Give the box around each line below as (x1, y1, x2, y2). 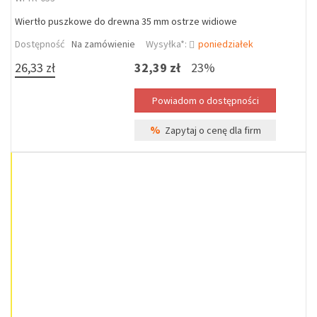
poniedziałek (198, 38, 253, 50)
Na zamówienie (71, 38, 135, 50)
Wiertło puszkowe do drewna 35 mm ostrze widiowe (15, 15, 237, 28)
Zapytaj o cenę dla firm (160, 124, 261, 137)
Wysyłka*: (146, 38, 189, 50)
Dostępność (15, 38, 64, 50)
